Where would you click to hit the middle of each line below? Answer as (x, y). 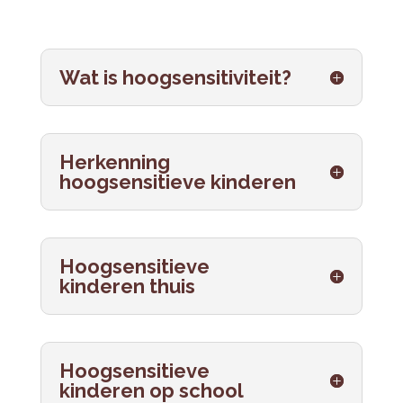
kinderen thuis (127, 286)
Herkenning (114, 162)
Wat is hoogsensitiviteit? (175, 77)
